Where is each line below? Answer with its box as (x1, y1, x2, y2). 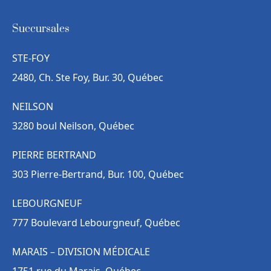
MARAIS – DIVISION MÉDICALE (12, 245, 150, 259)
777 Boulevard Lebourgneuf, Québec (12, 216, 180, 230)
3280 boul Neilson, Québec (12, 119, 134, 133)
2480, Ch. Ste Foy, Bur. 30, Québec (12, 71, 163, 85)
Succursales (12, 22, 70, 36)
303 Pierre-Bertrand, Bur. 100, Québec (12, 168, 184, 181)
